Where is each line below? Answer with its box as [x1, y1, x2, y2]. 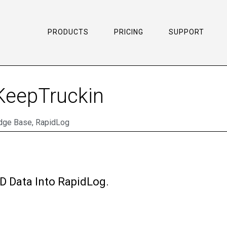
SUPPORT [169, 28, 204, 36]
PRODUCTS [48, 28, 89, 36]
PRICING [114, 28, 143, 36]
